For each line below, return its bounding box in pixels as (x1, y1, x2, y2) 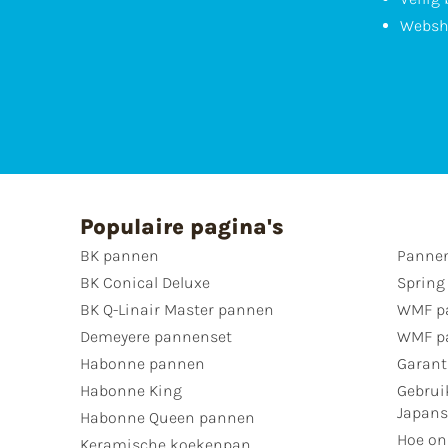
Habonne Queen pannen (80, 408, 255, 428)
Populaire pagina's (80, 214, 284, 241)
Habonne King (80, 381, 182, 401)
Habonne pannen (80, 354, 205, 374)
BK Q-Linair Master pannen (80, 300, 274, 320)
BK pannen (80, 246, 159, 266)
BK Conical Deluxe (80, 273, 210, 293)
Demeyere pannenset (80, 327, 232, 347)
